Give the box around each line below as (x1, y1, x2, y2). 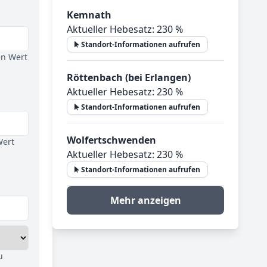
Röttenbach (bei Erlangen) (67, 71, 191, 84)
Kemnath (67, 8, 111, 21)
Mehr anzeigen (110, 194, 181, 207)
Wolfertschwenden (67, 133, 156, 147)
